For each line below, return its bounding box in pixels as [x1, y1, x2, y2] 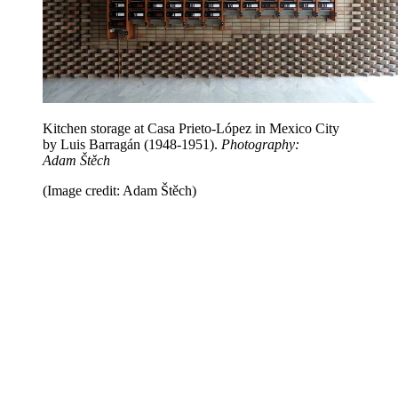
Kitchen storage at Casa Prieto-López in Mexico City [43, 121, 339, 137]
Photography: [221, 137, 299, 153]
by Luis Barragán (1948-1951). [43, 137, 221, 153]
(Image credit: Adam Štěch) [43, 183, 196, 199]
